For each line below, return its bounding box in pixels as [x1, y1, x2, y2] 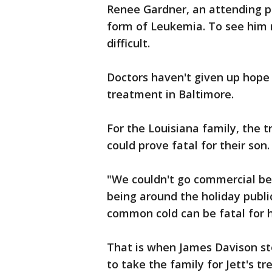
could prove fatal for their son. [107, 138, 270, 152]
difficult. [107, 36, 150, 50]
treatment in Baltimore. [107, 87, 234, 101]
